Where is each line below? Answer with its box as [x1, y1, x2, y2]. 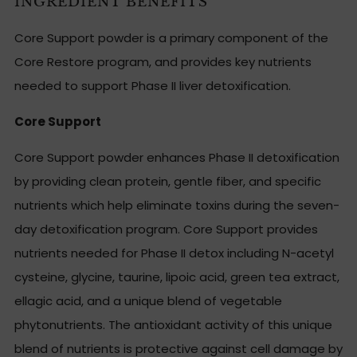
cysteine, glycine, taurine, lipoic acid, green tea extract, [14, 269, 339, 285]
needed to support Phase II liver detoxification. [14, 77, 291, 94]
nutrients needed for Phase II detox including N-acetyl [14, 245, 334, 261]
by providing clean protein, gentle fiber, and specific [14, 173, 321, 190]
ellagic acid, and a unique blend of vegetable [14, 292, 282, 309]
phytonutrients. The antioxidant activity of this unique [14, 316, 332, 333]
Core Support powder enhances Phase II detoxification [14, 149, 339, 166]
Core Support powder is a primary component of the [14, 29, 328, 46]
